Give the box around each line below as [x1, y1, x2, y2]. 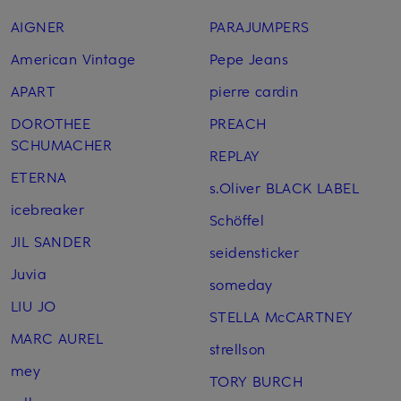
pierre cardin [209, 81, 299, 101]
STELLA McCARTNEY [209, 306, 354, 327]
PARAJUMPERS [209, 16, 310, 37]
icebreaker [11, 199, 84, 219]
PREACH [209, 113, 267, 133]
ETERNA [11, 166, 67, 187]
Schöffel [209, 209, 265, 230]
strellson [209, 338, 266, 359]
